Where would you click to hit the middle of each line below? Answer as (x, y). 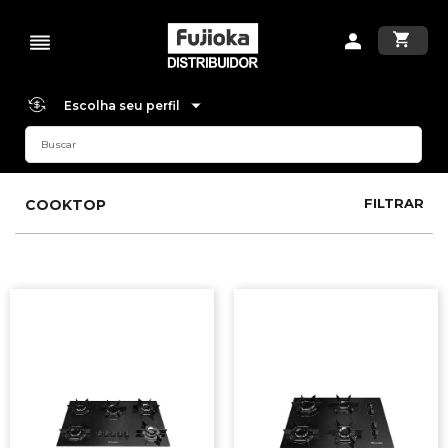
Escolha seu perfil (123, 105)
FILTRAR (394, 203)
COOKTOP (65, 205)
